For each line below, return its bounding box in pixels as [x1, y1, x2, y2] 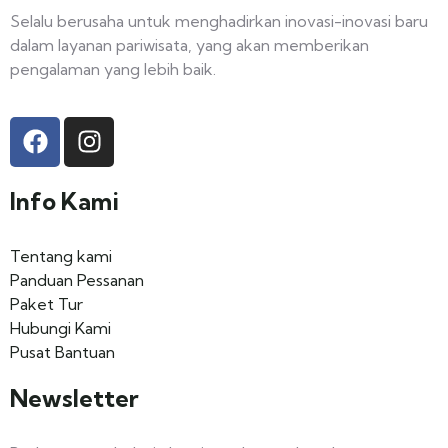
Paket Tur [10, 293, 83, 314]
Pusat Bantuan [10, 341, 115, 362]
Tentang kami [10, 245, 112, 266]
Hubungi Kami [10, 317, 111, 338]
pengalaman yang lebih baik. [10, 58, 216, 79]
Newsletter [10, 382, 139, 413]
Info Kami [10, 185, 119, 216]
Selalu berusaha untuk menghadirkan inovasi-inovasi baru [10, 10, 428, 31]
